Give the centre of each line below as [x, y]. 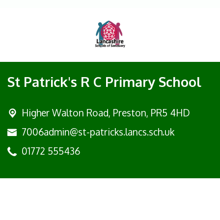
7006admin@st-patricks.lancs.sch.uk [98, 132]
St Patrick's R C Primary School [104, 81]
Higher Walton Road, [67, 112]
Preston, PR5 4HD [151, 112]
